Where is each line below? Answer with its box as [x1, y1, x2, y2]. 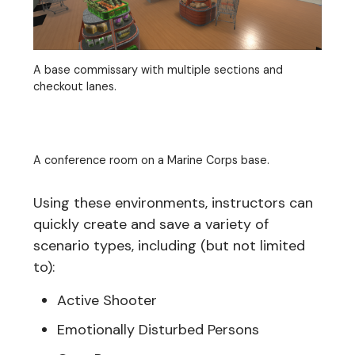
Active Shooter [57, 290, 157, 310]
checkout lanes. [33, 78, 116, 94]
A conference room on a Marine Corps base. [33, 152, 269, 167]
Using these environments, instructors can [33, 193, 313, 212]
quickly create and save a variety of [33, 214, 269, 234]
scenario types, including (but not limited [33, 235, 305, 255]
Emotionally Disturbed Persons [57, 319, 259, 339]
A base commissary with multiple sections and [33, 62, 283, 77]
